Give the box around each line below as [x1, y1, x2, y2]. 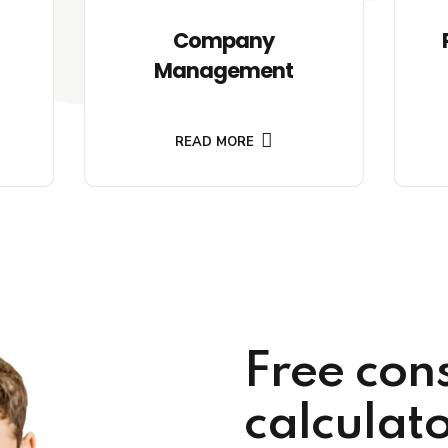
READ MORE [175, 132, 255, 151]
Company [173, 26, 275, 56]
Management [154, 56, 294, 86]
